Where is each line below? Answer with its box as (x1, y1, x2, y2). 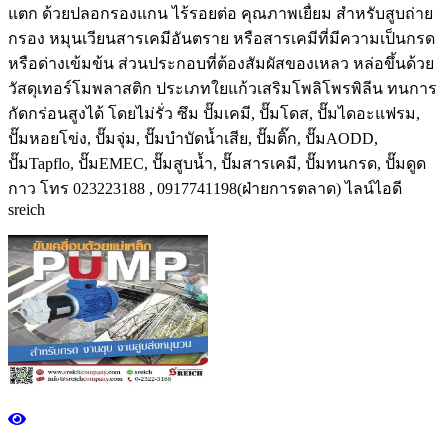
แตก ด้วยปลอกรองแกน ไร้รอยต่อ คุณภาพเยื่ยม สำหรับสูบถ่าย (8, 5, 433, 23)
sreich (8, 201, 45, 219)
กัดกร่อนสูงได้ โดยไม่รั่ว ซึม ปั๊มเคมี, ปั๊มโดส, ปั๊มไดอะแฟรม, (8, 105, 420, 123)
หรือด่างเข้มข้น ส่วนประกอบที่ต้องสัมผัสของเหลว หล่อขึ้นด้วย (8, 55, 434, 73)
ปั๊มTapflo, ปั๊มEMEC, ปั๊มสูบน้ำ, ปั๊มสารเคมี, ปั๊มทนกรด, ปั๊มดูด (8, 155, 426, 173)
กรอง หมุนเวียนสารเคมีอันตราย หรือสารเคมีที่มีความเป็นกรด (8, 30, 435, 48)
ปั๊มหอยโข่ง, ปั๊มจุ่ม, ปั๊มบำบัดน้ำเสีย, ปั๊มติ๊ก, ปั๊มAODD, (8, 130, 378, 148)
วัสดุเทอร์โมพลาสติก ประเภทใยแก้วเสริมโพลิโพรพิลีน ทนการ (8, 80, 437, 98)
